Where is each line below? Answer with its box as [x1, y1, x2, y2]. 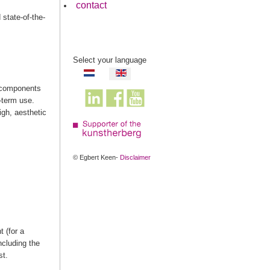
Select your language [73, 55, 146, 64]
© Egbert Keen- [73, 154, 120, 161]
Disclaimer [120, 154, 151, 161]
